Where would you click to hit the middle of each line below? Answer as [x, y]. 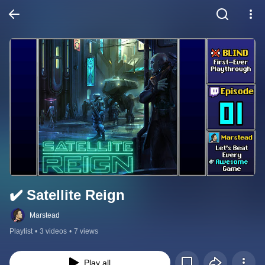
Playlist [21, 232]
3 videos [53, 232]
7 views [86, 232]
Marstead [45, 216]
